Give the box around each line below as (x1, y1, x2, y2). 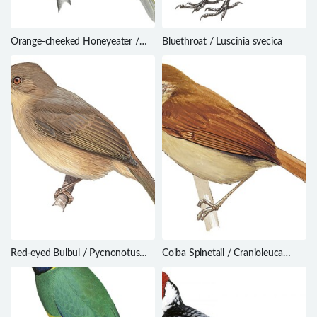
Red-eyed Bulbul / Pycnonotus (11, 248, 140, 259)
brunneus (11, 261, 51, 272)
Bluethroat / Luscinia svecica (162, 37, 283, 47)
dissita (162, 261, 188, 272)
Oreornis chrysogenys (11, 50, 102, 60)
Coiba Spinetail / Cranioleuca (162, 248, 284, 259)
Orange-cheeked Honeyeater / (11, 37, 139, 47)
